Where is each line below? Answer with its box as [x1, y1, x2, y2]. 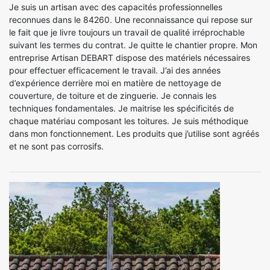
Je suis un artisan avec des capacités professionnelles [9, 1, 222, 12]
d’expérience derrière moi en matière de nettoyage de [9, 77, 221, 88]
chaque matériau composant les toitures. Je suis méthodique [9, 115, 248, 126]
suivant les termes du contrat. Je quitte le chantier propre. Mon [9, 39, 257, 50]
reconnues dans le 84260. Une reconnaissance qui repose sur [9, 14, 253, 25]
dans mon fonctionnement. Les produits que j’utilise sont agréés [9, 128, 259, 139]
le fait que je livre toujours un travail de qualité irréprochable [9, 27, 245, 37]
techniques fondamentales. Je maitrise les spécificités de [9, 102, 234, 113]
